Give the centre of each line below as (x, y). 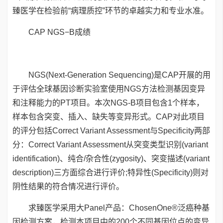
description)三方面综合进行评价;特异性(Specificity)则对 (111, 172)
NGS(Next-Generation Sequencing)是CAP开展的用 (111, 75)
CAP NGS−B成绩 (52, 32)
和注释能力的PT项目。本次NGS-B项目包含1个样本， (108, 103)
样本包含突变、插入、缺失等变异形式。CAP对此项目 (109, 117)
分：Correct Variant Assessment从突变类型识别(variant (110, 145)
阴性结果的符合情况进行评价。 (68, 186)
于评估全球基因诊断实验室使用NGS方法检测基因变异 (109, 89)
